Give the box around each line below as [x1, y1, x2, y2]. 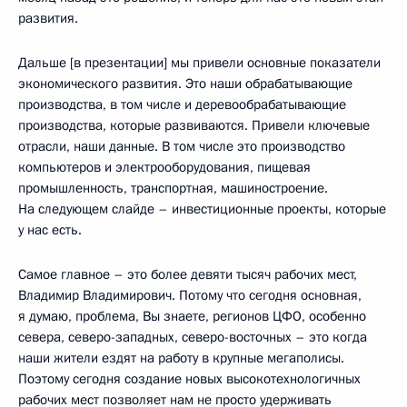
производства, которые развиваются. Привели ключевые [18, 116, 370, 134]
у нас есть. [18, 221, 82, 239]
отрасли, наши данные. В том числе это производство [18, 137, 345, 155]
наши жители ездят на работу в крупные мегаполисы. [18, 349, 344, 367]
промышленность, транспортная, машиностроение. [18, 179, 328, 197]
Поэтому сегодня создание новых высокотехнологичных [18, 370, 361, 388]
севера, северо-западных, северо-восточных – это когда [18, 328, 367, 346]
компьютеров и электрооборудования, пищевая [18, 158, 311, 176]
